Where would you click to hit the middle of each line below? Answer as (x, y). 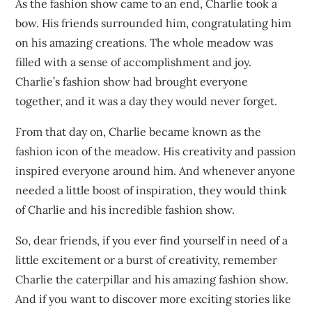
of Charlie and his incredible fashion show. (125, 210)
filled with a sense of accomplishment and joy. (134, 62)
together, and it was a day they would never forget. (147, 101)
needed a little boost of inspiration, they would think (151, 190)
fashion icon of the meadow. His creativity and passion (156, 151)
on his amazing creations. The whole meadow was (145, 43)
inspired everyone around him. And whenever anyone (156, 171)
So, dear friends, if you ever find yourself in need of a (152, 241)
